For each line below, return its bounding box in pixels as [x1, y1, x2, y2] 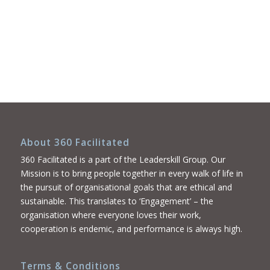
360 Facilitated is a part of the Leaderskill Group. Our [20, 154, 225, 166]
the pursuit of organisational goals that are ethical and [20, 181, 232, 193]
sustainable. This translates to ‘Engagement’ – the [20, 195, 213, 207]
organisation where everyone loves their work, [20, 209, 201, 221]
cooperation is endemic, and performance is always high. [20, 223, 242, 235]
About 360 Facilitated [20, 136, 130, 149]
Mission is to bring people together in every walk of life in [20, 168, 243, 180]
